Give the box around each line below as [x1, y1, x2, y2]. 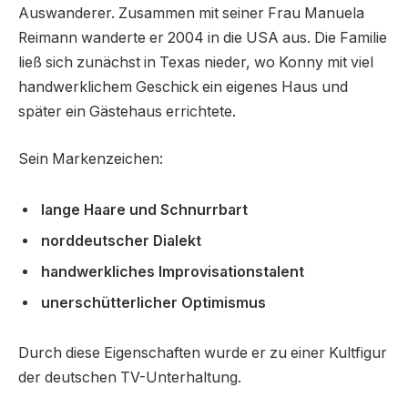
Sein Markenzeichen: [18, 150, 163, 168]
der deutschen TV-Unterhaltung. [18, 369, 241, 387]
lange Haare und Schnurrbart [41, 200, 248, 219]
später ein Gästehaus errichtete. [18, 103, 236, 121]
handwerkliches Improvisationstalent [41, 262, 304, 280]
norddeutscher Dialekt [41, 231, 201, 250]
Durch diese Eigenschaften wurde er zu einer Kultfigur [18, 344, 387, 362]
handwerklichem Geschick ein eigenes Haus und [18, 78, 348, 97]
